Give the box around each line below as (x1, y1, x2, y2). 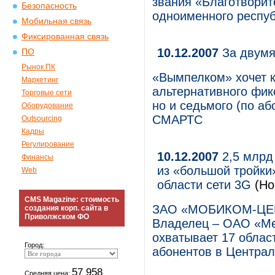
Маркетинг (21, 76, 58, 84)
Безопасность (21, 1, 77, 10)
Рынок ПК (21, 63, 55, 71)
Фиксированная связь (21, 32, 109, 41)
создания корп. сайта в (25, 204, 108, 212)
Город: (25, 241, 44, 249)
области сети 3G (157, 178, 251, 192)
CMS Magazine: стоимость (25, 195, 119, 204)
